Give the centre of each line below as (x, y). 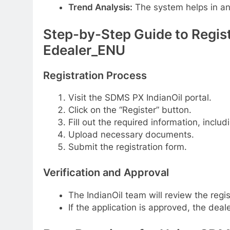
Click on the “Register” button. (130, 110)
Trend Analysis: (100, 7)
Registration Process (95, 75)
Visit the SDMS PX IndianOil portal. (140, 98)
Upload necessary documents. (131, 135)
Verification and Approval (106, 172)
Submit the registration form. (127, 147)
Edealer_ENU (84, 50)
